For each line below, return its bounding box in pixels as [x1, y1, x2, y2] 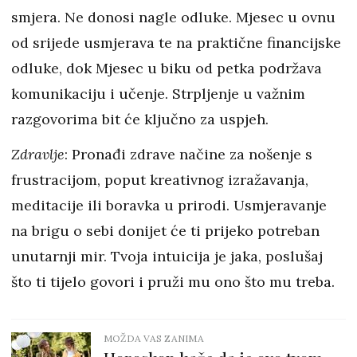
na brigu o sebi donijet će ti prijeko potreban [11, 222, 320, 241]
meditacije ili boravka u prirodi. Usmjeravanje [11, 196, 327, 215]
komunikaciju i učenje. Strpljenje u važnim [11, 84, 305, 104]
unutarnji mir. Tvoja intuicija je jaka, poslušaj [11, 247, 323, 266]
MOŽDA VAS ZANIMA [104, 332, 204, 345]
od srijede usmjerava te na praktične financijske [11, 33, 341, 53]
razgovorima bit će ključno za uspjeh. [11, 110, 269, 129]
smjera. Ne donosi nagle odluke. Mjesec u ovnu [11, 8, 335, 27]
